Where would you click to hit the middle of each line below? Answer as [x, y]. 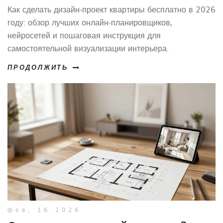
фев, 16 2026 [44, 209]
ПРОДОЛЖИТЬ [38, 68]
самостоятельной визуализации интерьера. [88, 48]
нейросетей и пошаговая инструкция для [84, 35]
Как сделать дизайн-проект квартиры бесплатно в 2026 [111, 9]
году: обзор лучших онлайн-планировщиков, [90, 22]
